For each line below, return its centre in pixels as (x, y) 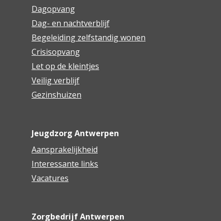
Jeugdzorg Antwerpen (75, 133)
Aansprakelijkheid (64, 150)
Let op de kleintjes (65, 66)
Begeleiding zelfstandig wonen (88, 38)
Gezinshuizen (56, 95)
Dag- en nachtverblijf (70, 23)
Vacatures (50, 178)
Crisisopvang (55, 52)
